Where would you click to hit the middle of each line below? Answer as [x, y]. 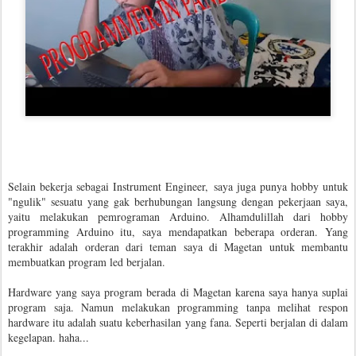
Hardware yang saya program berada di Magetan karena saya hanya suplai [178, 292]
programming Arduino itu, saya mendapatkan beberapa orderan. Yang [178, 232]
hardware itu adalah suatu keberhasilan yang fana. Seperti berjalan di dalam [178, 322]
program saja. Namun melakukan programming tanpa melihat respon [178, 307]
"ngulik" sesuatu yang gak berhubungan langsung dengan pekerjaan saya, [178, 201]
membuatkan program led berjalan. [87, 262]
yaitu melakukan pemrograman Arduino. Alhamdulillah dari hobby [178, 217]
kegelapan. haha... [48, 337]
